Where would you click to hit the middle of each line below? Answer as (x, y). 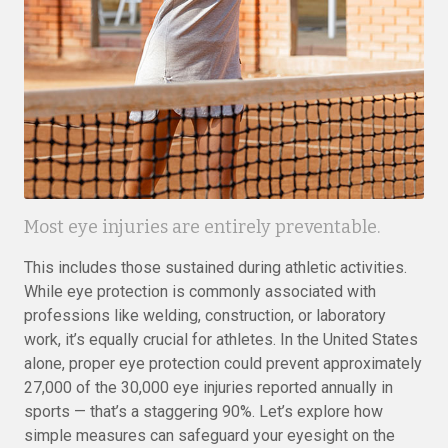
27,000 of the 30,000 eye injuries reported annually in (208, 387)
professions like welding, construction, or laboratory (205, 315)
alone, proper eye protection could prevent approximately (223, 363)
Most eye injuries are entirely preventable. (202, 227)
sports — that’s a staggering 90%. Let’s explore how (203, 411)
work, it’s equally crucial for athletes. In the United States (221, 339)
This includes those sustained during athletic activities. (215, 267)
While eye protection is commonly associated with (200, 291)
